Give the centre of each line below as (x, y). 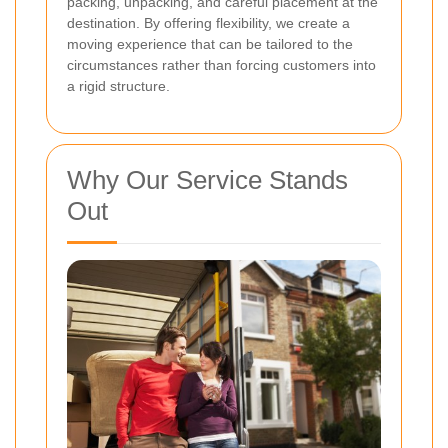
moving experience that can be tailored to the (210, 44)
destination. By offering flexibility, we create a (208, 23)
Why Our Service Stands (207, 180)
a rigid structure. (118, 86)
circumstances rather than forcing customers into (221, 65)
